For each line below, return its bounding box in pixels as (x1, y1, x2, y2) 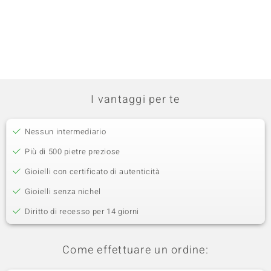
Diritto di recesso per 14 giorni (25, 206, 139, 217)
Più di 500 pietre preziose (25, 146, 121, 157)
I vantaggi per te (91, 91, 180, 108)
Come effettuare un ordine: (62, 242, 209, 258)
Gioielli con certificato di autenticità (25, 166, 160, 177)
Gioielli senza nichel (25, 186, 101, 197)
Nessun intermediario (25, 126, 106, 137)
